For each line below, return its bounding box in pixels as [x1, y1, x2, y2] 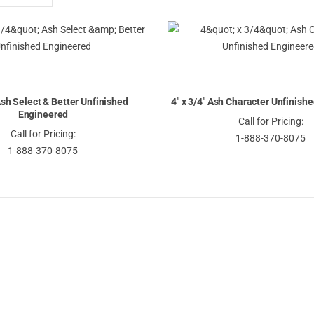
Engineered [18, 108, 69, 120]
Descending [63, 5, 111, 16]
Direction [63, 22, 99, 33]
